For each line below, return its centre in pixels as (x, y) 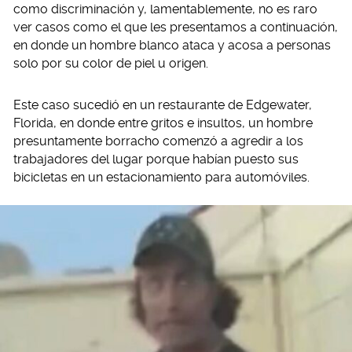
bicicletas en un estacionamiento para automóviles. (161, 177)
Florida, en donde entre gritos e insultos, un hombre (163, 123)
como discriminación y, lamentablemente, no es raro (165, 9)
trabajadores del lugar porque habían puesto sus (156, 159)
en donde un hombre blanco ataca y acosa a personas (172, 45)
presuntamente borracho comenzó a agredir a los (158, 141)
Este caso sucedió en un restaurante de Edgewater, (163, 105)
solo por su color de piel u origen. (111, 63)
